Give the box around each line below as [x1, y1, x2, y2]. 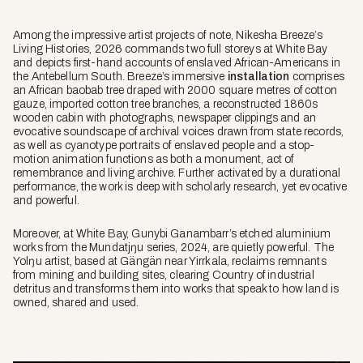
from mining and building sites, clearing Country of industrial [13, 269, 314, 282]
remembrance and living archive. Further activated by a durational [13, 167, 341, 180]
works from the [13, 241, 90, 254]
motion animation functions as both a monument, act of [13, 153, 294, 166]
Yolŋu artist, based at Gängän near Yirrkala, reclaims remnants [13, 255, 327, 268]
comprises [289, 70, 344, 83]
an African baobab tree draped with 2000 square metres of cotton [13, 84, 337, 97]
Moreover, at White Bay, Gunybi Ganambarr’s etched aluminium [13, 228, 331, 241]
